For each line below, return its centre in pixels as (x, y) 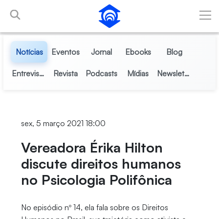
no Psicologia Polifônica (96, 180)
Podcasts (102, 73)
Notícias (29, 52)
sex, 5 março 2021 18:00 (63, 123)
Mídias (138, 73)
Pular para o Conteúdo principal (58, 9)
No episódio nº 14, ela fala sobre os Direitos (94, 207)
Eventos (65, 52)
